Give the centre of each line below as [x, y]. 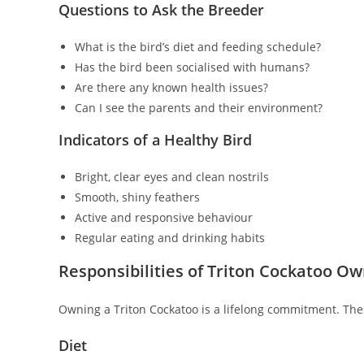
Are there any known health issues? [171, 88]
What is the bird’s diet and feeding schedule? [198, 47]
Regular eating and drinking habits [170, 238]
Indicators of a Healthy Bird [155, 140]
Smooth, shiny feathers [137, 197]
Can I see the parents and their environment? [199, 108]
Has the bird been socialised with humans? [192, 67]
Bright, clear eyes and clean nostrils [172, 177]
